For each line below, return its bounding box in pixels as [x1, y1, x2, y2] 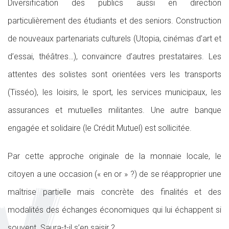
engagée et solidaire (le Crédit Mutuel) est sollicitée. [8, 123, 192, 133]
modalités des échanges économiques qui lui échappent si [8, 205, 221, 215]
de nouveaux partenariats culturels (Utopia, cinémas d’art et [8, 34, 221, 43]
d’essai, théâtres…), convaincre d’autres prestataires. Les [8, 52, 221, 61]
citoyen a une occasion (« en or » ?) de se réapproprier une [8, 169, 221, 179]
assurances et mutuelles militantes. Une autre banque [8, 105, 221, 115]
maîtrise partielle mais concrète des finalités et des [8, 187, 221, 197]
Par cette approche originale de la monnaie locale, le [8, 151, 221, 161]
